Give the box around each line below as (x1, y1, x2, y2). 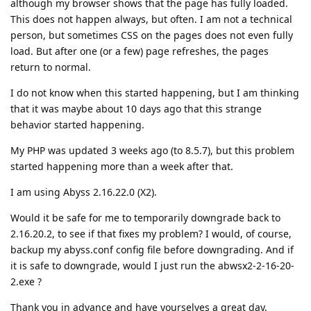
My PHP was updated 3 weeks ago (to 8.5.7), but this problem (10, 144, 294, 157)
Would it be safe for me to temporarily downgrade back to (10, 211, 280, 224)
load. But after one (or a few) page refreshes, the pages (10, 44, 269, 58)
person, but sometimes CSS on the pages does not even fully (10, 28, 293, 42)
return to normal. (10, 60, 91, 74)
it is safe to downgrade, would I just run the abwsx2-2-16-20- (10, 259, 294, 272)
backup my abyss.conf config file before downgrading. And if (10, 243, 294, 256)
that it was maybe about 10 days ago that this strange (10, 102, 262, 115)
